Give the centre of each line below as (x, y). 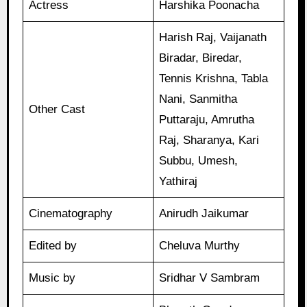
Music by (52, 278)
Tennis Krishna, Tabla (214, 78)
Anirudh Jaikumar (204, 213)
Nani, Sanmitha (198, 99)
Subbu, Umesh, (199, 160)
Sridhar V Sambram (210, 278)
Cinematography (71, 213)
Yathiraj (179, 181)
